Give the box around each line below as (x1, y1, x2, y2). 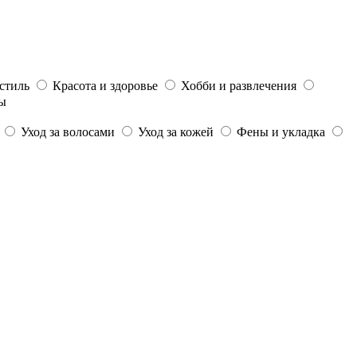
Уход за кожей (138, 124, 214, 139)
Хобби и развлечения (181, 78, 296, 92)
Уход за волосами (21, 124, 115, 139)
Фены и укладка (237, 124, 325, 139)
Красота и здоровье (53, 78, 158, 92)
